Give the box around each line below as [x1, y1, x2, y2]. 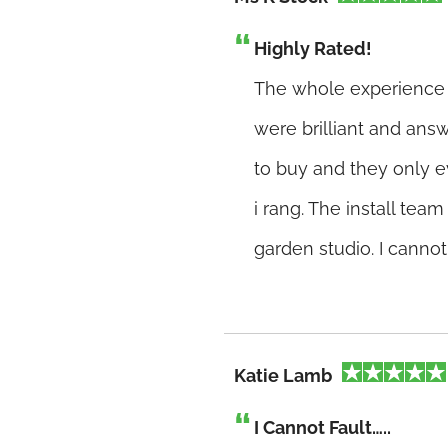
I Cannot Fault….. [254, 417, 391, 438]
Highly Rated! [254, 38, 372, 59]
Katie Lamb [234, 365, 332, 386]
